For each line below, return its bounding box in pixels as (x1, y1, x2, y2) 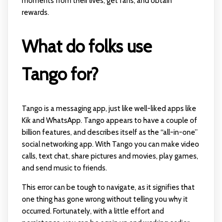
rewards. (21, 8, 49, 17)
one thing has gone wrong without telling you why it (21, 195, 188, 204)
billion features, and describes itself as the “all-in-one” (21, 128, 198, 137)
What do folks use (21, 36, 152, 57)
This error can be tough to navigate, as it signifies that (21, 183, 195, 192)
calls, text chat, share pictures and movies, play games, (21, 152, 198, 161)
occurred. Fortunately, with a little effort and (21, 207, 164, 216)
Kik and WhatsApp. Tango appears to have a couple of (21, 116, 197, 125)
